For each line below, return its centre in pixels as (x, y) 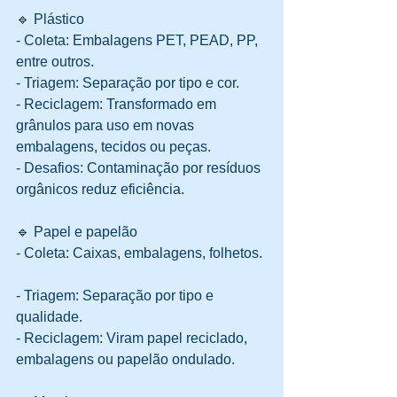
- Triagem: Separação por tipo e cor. (131, 83)
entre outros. (58, 62)
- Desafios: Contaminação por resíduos (140, 168)
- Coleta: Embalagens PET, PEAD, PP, (139, 41)
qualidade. (53, 317)
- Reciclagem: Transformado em (118, 105)
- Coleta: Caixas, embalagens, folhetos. (141, 253)
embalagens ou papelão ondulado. (125, 360)
